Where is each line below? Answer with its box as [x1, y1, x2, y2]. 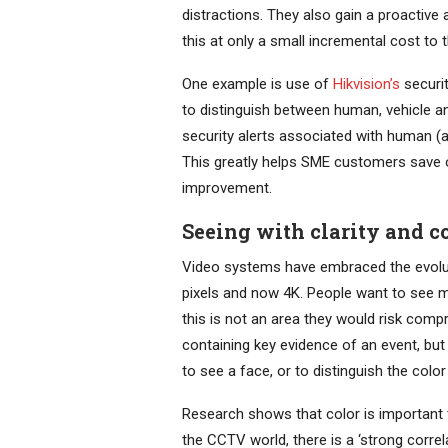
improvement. [182, 178, 272, 197]
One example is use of [182, 74, 333, 93]
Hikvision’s [333, 74, 400, 93]
